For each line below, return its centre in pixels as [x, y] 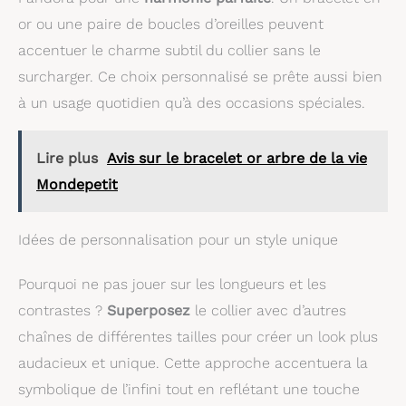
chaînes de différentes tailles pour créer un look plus [198, 336]
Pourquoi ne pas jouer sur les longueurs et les [172, 284]
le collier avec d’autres [268, 310]
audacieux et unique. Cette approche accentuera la [193, 362]
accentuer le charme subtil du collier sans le [169, 50]
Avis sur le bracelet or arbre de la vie [237, 158]
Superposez [149, 310]
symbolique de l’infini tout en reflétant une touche [189, 389]
